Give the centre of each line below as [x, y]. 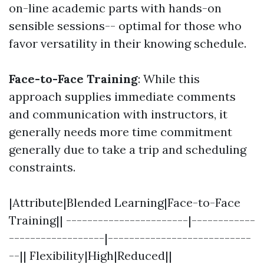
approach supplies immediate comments [122, 97]
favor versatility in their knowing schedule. [128, 44]
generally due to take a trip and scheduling [128, 150]
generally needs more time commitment [121, 132]
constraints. [42, 167]
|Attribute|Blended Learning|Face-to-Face [125, 203]
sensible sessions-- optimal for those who [125, 26]
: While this [169, 79]
